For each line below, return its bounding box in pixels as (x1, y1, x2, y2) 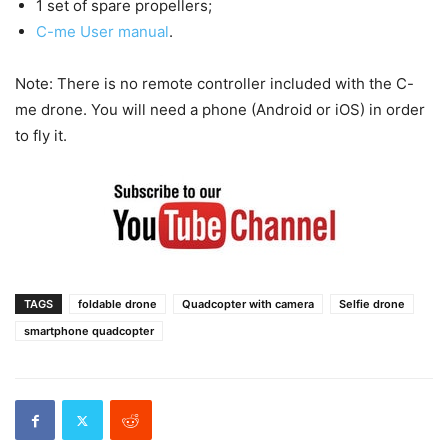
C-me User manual (36, 22, 169, 42)
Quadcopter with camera (182, 297, 314, 312)
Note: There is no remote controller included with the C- (15, 74, 414, 94)
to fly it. (15, 126, 67, 146)
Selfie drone (339, 297, 405, 312)
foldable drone (78, 297, 157, 312)
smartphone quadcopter (24, 324, 154, 339)
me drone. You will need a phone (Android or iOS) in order (15, 100, 425, 120)
